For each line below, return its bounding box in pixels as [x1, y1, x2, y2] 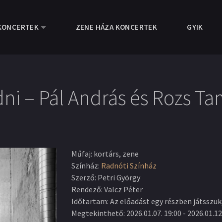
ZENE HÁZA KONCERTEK [75, 22, 158, 32]
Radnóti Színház [101, 161, 157, 170]
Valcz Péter [104, 184, 143, 194]
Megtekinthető [71, 208, 123, 218]
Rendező [71, 184, 101, 194]
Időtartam [71, 196, 107, 206]
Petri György [98, 172, 140, 182]
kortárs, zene [94, 149, 139, 159]
